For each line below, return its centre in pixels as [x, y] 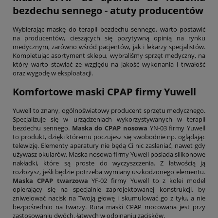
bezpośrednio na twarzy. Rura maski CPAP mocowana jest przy [109, 207]
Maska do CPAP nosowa [109, 128]
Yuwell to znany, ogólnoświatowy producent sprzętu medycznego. [109, 111]
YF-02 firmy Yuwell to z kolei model [147, 181]
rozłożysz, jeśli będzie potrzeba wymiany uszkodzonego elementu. [109, 172]
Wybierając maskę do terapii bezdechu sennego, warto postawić [109, 29]
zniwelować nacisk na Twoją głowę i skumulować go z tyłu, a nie [109, 198]
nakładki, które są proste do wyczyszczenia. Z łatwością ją [109, 163]
